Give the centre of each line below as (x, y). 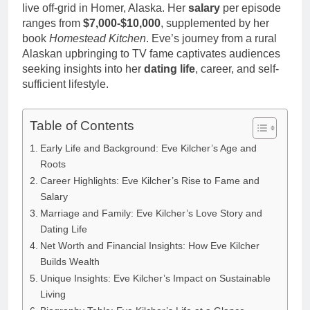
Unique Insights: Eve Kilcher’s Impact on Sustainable (155, 279)
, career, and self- (237, 69)
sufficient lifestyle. (65, 84)
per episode (250, 8)
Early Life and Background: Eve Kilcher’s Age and (148, 148)
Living (53, 294)
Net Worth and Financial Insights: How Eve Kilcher (149, 246)
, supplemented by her (215, 24)
